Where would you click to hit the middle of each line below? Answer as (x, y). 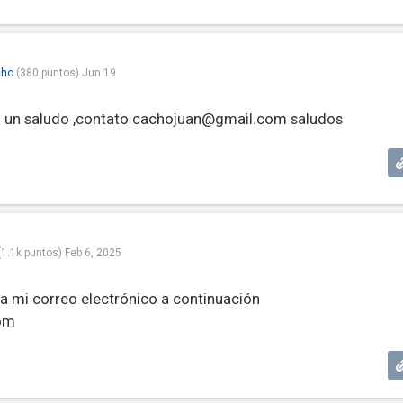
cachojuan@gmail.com (209, 119)
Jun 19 (99, 73)
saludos (314, 119)
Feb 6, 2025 (93, 253)
